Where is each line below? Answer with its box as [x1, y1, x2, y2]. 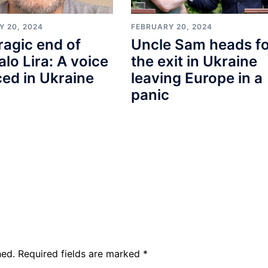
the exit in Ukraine [130, 52, 257, 70]
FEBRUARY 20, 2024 [130, 22, 212, 31]
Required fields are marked [18, 248, 143, 260]
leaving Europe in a [130, 69, 263, 87]
